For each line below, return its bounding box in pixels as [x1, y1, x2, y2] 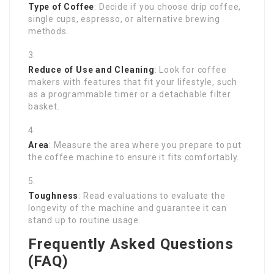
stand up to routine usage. [28, 215, 141, 226]
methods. [28, 26, 69, 37]
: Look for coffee [154, 65, 227, 75]
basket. [28, 102, 60, 112]
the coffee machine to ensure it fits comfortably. [28, 152, 240, 163]
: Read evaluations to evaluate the [78, 191, 226, 201]
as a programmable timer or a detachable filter [28, 89, 231, 100]
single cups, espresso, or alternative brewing [28, 14, 220, 24]
